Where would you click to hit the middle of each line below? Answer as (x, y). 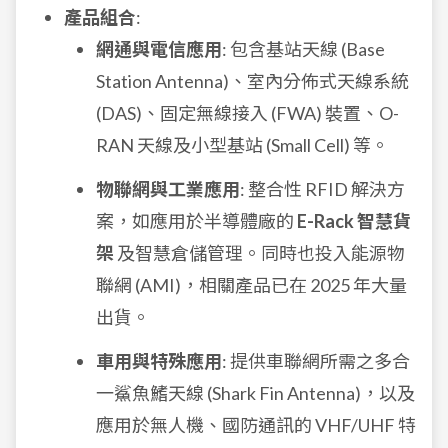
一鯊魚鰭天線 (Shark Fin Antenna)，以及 (255, 393)
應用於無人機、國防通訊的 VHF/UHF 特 (256, 425)
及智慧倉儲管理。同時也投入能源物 (259, 253)
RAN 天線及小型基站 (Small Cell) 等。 (242, 145)
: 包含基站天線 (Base (303, 49)
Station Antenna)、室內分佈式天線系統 (252, 81)
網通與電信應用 (159, 49)
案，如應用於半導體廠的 (196, 221)
